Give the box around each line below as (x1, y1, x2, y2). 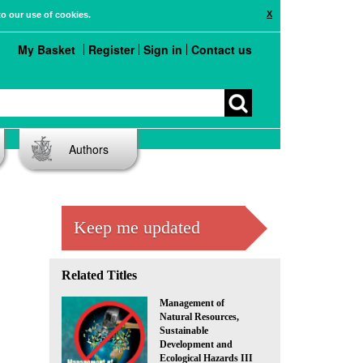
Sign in (143, 41, 182, 58)
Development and (160, 339, 233, 350)
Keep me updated (74, 217, 200, 237)
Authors (68, 141, 109, 157)
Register (88, 41, 135, 58)
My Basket (18, 41, 75, 58)
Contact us (191, 41, 252, 58)
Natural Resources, (160, 311, 240, 322)
